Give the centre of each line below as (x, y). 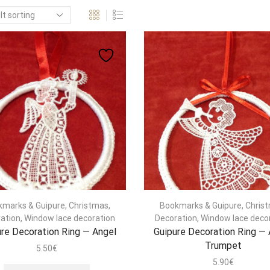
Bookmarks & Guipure (200, 205)
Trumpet (223, 245)
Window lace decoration (70, 218)
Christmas (89, 205)
